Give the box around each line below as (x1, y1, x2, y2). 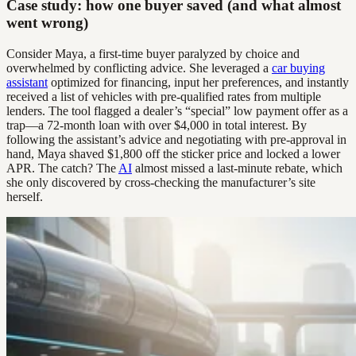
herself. (6, 189, 43, 203)
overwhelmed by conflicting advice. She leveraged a (6, 60, 272, 75)
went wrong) (6, 14, 88, 31)
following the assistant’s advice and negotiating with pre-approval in (6, 132, 346, 146)
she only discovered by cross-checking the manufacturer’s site (6, 175, 315, 189)
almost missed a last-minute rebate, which (132, 161, 342, 175)
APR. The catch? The (6, 161, 118, 175)
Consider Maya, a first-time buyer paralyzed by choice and (6, 46, 300, 60)
